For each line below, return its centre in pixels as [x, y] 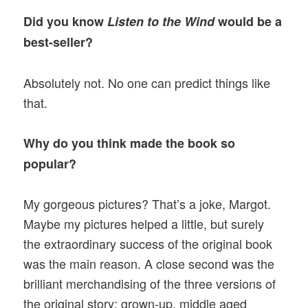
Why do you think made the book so [130, 143]
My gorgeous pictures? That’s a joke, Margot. [147, 204]
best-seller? [58, 42]
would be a [249, 22]
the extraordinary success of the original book [148, 244]
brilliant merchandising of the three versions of [150, 284]
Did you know [66, 22]
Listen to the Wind [161, 22]
